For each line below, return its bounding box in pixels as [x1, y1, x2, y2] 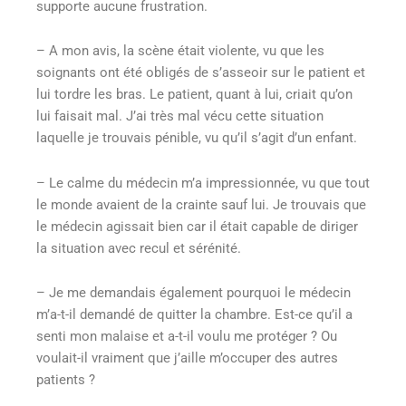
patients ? [36, 372, 95, 389]
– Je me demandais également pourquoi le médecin [36, 285, 351, 302]
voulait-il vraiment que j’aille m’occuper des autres [36, 350, 338, 367]
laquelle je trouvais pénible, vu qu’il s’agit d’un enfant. [36, 130, 357, 147]
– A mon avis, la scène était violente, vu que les [36, 43, 324, 60]
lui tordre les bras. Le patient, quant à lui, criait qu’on [36, 86, 353, 103]
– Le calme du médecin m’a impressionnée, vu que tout [36, 174, 370, 191]
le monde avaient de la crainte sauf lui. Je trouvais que [36, 196, 366, 213]
